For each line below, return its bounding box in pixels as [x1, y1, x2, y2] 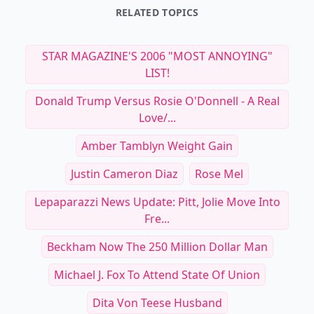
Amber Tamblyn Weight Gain [81, 138, 233, 153]
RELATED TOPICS [115, 6, 199, 19]
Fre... [144, 211, 170, 226]
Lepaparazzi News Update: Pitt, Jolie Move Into [34, 194, 280, 210]
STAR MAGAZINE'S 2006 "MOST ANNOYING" [41, 48, 273, 64]
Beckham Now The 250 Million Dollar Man [46, 239, 268, 254]
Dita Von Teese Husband [92, 295, 222, 310]
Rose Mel [195, 166, 243, 182]
